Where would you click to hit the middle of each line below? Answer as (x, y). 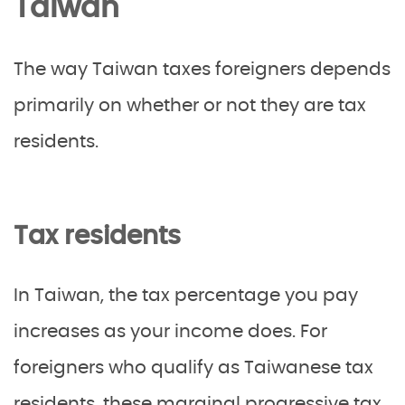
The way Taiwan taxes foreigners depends (202, 70)
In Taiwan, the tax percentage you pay (186, 296)
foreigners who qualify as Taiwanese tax (193, 368)
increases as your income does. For (170, 332)
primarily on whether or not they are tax (190, 106)
